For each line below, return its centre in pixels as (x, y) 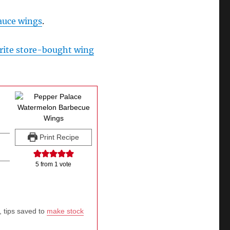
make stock (65, 211)
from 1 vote (55, 164)
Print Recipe (59, 137)
